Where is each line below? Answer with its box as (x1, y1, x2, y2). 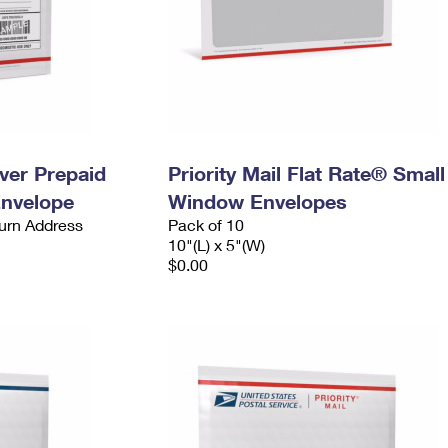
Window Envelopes (167, 189, 347, 213)
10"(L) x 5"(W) (167, 235, 265, 254)
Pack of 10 (167, 215, 244, 234)
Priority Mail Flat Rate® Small (167, 161, 445, 185)
